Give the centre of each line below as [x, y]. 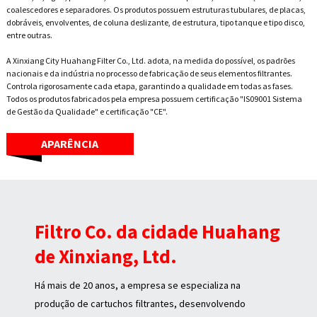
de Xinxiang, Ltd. [106, 257]
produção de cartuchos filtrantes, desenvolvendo [140, 304]
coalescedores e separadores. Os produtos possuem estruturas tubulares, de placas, [156, 10]
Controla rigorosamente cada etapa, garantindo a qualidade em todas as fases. [149, 86]
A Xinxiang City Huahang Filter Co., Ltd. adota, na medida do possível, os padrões [150, 61]
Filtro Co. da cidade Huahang [158, 232]
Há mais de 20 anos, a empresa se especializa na [138, 286]
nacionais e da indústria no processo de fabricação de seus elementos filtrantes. [149, 74]
